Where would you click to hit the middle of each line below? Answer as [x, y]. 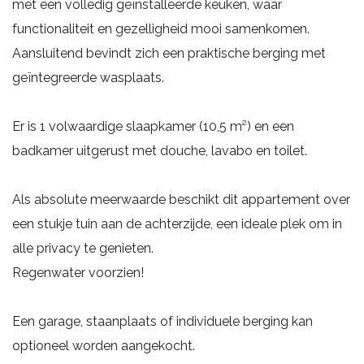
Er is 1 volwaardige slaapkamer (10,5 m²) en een [153, 126]
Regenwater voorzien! [78, 272]
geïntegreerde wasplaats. [88, 77]
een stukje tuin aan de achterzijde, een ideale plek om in [177, 223]
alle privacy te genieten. [83, 248]
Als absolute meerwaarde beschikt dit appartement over [181, 199]
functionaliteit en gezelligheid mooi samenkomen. [161, 28]
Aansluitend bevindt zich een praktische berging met [169, 53]
